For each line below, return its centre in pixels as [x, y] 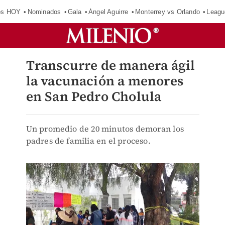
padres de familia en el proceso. [88, 141]
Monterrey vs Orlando [168, 12]
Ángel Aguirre [108, 12]
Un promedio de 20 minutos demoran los [105, 129]
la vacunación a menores [105, 81]
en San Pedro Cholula [94, 96]
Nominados [44, 12]
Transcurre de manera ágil [110, 65]
